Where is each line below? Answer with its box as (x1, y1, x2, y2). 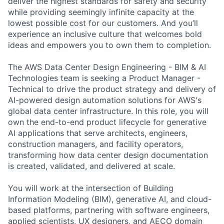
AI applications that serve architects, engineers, (8, 128, 187, 138)
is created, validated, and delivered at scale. (8, 161, 175, 171)
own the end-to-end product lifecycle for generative (8, 117, 206, 127)
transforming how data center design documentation (8, 150, 208, 160)
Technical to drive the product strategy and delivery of (8, 84, 216, 94)
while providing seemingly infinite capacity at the (8, 7, 194, 17)
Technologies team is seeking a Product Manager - (8, 73, 200, 83)
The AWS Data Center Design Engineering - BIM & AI (8, 62, 206, 72)
